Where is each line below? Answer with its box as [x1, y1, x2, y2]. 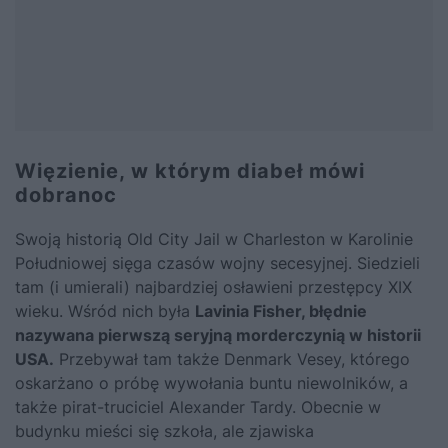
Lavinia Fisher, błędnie [195, 301, 367, 322]
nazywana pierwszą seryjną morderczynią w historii [15, 325, 421, 346]
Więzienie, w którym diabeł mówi [15, 159, 365, 184]
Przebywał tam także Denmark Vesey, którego [54, 349, 410, 370]
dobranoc [15, 183, 117, 208]
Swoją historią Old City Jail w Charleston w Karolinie [15, 229, 413, 250]
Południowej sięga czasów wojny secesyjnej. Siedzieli [15, 253, 420, 274]
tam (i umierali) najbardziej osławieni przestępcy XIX [15, 277, 412, 298]
